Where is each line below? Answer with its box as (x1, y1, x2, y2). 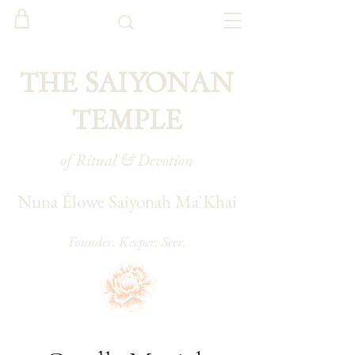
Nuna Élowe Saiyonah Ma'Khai (17, 189, 237, 213)
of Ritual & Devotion (60, 149, 193, 170)
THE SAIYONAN (20, 66, 234, 100)
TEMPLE (71, 103, 182, 137)
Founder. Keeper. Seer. (67, 232, 186, 250)
